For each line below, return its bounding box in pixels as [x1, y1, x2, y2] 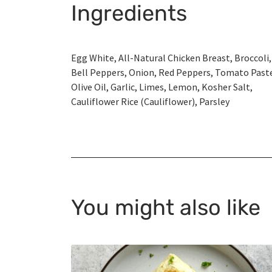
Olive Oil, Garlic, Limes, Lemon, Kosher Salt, [71, 81, 253, 93]
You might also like [71, 194, 260, 221]
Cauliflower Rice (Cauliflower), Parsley [71, 95, 229, 108]
